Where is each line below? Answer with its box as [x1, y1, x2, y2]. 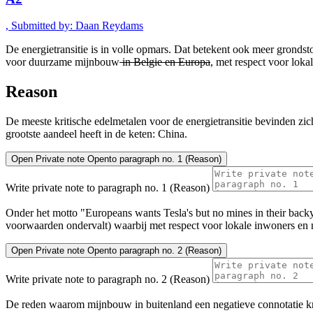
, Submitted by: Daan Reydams [6, 20, 143, 32]
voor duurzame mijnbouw [6, 56, 119, 68]
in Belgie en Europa [119, 56, 210, 68]
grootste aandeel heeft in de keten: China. [6, 128, 187, 140]
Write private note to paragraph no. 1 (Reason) [6, 182, 210, 194]
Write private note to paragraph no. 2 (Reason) [6, 273, 210, 286]
